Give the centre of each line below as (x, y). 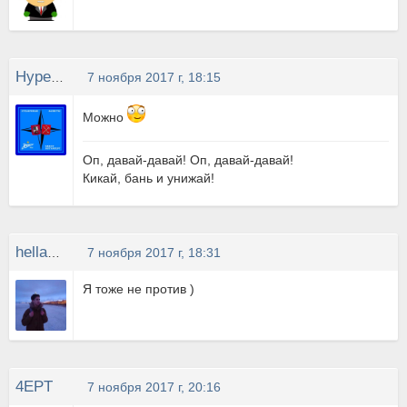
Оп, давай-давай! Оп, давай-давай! (189, 160)
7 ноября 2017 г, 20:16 (154, 387)
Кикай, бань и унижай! (149, 178)
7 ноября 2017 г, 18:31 (154, 253)
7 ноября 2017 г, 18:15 (154, 77)
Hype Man (57, 77)
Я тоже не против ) (139, 289)
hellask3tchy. (54, 253)
